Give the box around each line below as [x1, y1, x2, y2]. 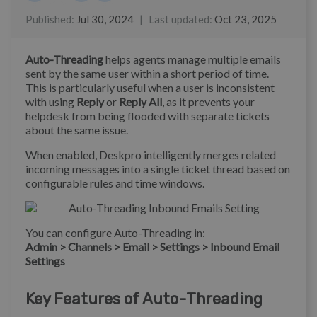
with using [25, 95, 76, 109]
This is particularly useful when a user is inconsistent [25, 81, 275, 95]
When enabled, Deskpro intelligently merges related [25, 148, 276, 162]
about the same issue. [25, 123, 128, 137]
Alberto [23, 1, 66, 18]
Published [25, 13, 71, 26]
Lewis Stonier [70, 1, 145, 18]
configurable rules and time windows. [25, 176, 204, 190]
